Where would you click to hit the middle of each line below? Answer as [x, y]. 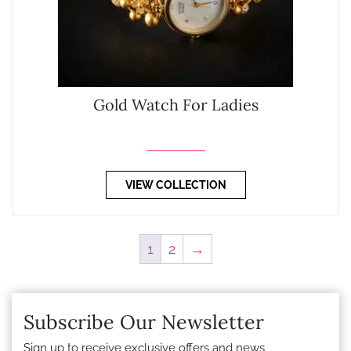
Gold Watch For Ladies [175, 105]
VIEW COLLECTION [175, 185]
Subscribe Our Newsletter [144, 322]
